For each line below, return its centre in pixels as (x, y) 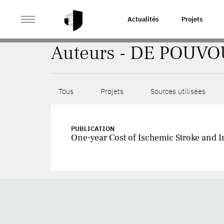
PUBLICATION (93, 129)
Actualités (143, 19)
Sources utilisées (178, 91)
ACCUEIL (64, 19)
